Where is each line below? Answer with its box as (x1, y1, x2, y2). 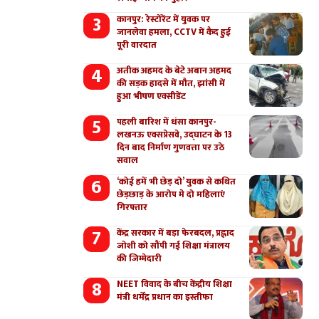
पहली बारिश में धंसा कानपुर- (117, 114, 216, 130)
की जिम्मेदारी (117, 251, 162, 266)
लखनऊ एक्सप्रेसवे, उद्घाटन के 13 (117, 127, 233, 142)
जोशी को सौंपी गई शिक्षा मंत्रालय (117, 238, 231, 253)
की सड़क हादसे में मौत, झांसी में (117, 75, 226, 91)
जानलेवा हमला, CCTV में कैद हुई (117, 24, 231, 40)
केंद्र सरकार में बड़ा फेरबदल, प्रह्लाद (117, 225, 235, 241)
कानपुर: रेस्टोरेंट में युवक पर (117, 11, 211, 27)
